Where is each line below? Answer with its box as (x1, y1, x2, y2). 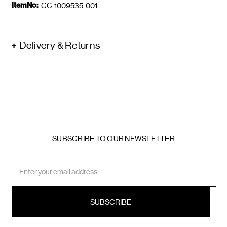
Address (11, 169, 39, 178)
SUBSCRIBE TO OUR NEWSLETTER (52, 134, 175, 143)
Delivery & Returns (19, 39, 100, 51)
